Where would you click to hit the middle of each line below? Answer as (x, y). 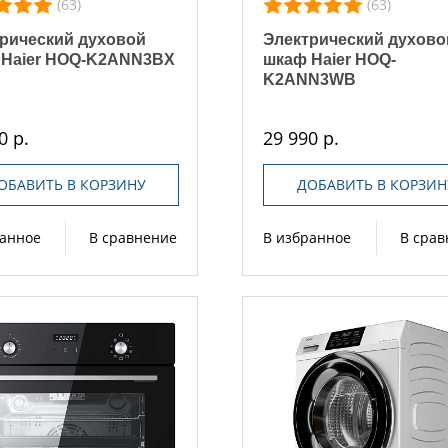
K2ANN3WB (310, 79)
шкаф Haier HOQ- (330, 59)
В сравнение (133, 237)
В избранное (307, 237)
